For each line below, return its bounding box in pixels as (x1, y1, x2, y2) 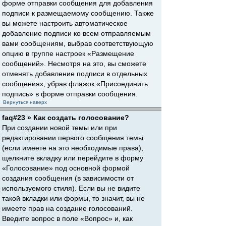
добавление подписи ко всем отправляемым (2, 29, 151, 37)
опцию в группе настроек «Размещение (2, 49, 134, 58)
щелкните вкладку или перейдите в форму (2, 154, 143, 162)
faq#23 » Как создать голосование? (2, 114, 129, 122)
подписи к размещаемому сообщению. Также (2, 9, 154, 17)
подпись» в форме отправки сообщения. (2, 90, 138, 98)
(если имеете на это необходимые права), (2, 144, 143, 152)
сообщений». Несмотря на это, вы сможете (2, 60, 146, 68)
